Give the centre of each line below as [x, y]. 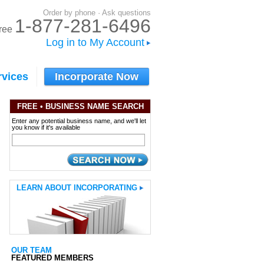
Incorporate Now [97, 76]
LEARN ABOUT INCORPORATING [77, 188]
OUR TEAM [32, 250]
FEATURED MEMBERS [52, 258]
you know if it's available [46, 128]
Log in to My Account [95, 42]
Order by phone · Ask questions [97, 13]
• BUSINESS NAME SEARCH [90, 107]
